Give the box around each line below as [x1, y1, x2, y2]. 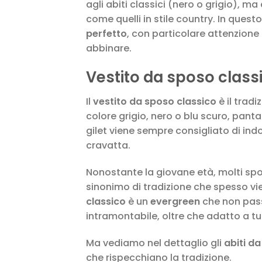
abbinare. [86, 41, 132, 55]
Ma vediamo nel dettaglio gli [86, 236, 224, 250]
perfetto [86, 26, 127, 40]
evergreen [150, 195, 200, 209]
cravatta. [86, 139, 130, 153]
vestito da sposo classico [93, 95, 216, 109]
